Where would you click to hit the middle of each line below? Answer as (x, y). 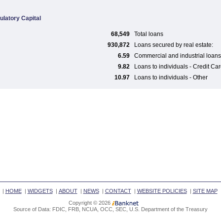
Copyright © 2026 (90, 203)
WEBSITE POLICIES (162, 191)
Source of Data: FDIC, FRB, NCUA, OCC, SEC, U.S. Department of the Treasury (110, 209)
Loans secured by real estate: (174, 45)
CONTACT (118, 191)
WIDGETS (40, 191)
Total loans (149, 34)
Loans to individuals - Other (171, 77)
